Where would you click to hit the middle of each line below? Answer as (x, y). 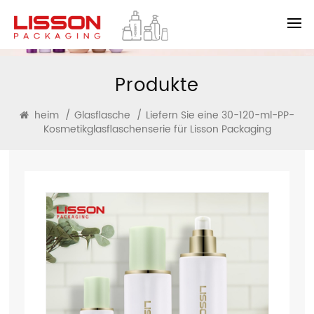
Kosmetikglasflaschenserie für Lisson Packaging (157, 129)
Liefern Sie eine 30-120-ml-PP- (220, 115)
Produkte (157, 86)
